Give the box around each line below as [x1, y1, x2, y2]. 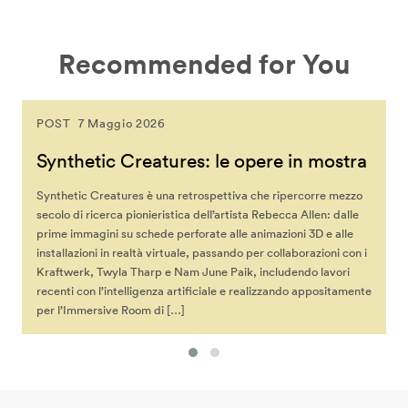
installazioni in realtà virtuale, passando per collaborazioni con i [36, 245, 367, 261]
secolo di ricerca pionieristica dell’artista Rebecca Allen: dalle [36, 207, 359, 223]
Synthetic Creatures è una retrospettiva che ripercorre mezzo [36, 188, 362, 204]
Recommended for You [57, 47, 351, 82]
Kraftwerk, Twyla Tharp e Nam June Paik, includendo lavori [36, 264, 350, 280]
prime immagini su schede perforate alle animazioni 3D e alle [36, 226, 353, 242]
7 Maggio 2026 [78, 116, 166, 132]
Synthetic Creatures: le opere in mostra [36, 148, 367, 173]
